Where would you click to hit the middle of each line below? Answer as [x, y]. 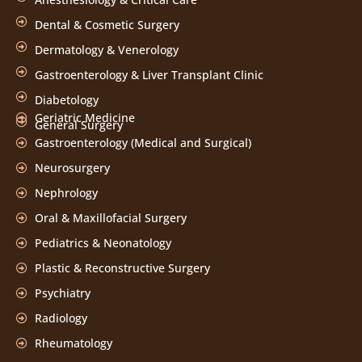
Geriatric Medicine [84, 118]
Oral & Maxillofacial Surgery [110, 218]
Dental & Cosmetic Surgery [107, 25]
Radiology [61, 318]
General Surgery [78, 125]
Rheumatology [73, 343]
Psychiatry [62, 293]
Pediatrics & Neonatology [103, 243]
